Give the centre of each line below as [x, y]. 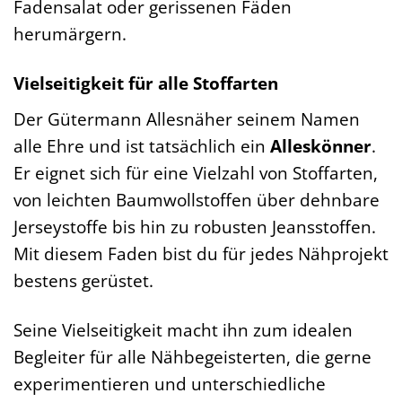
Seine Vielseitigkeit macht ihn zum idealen [183, 329]
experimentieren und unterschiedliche [170, 383]
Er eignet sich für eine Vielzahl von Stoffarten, [196, 172]
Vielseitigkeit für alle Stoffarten [146, 83]
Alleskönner [321, 145]
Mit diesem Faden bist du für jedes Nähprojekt [201, 253]
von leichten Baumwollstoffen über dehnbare [197, 199]
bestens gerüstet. [83, 280]
